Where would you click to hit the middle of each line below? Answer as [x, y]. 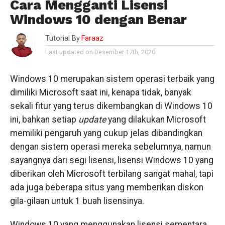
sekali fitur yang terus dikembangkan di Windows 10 [111, 106]
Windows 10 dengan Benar [98, 20]
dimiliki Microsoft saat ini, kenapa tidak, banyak [100, 92]
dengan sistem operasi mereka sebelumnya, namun [110, 147]
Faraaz [92, 38]
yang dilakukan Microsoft [157, 120]
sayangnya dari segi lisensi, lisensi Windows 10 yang [111, 160]
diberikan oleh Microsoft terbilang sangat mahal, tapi [111, 174]
